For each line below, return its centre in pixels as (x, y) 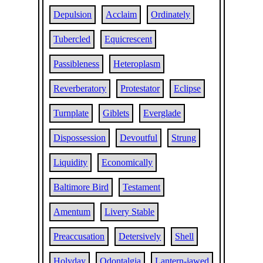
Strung (184, 138)
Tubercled (72, 39)
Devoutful (139, 138)
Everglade (162, 113)
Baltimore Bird (81, 187)
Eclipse (188, 88)
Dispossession (80, 138)
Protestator (140, 88)
